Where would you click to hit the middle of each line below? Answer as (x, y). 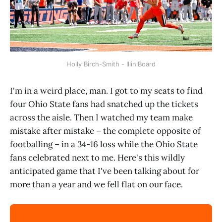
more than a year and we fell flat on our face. (96, 184)
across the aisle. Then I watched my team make (101, 117)
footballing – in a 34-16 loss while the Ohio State (104, 144)
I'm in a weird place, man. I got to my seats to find (106, 90)
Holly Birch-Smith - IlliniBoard (111, 64)
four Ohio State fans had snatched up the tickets (104, 104)
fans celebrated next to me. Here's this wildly (97, 157)
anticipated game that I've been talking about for (105, 171)
